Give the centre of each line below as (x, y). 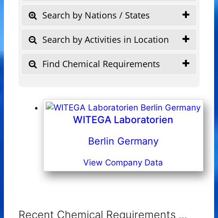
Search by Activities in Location (104, 39)
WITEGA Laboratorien (123, 119)
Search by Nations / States (95, 15)
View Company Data (123, 162)
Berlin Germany (123, 141)
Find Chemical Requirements (100, 64)
